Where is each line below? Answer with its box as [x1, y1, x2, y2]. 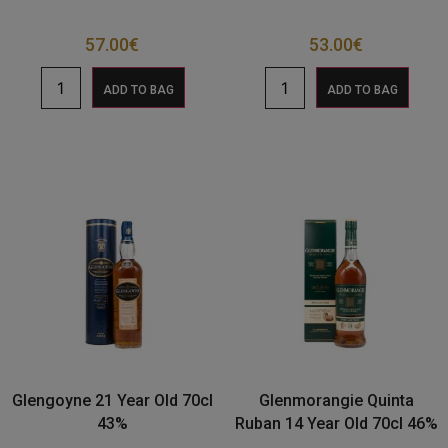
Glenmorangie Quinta [258, 390, 414, 410]
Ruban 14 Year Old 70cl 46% [234, 413, 438, 433]
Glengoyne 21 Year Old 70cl [11, 390, 213, 410]
